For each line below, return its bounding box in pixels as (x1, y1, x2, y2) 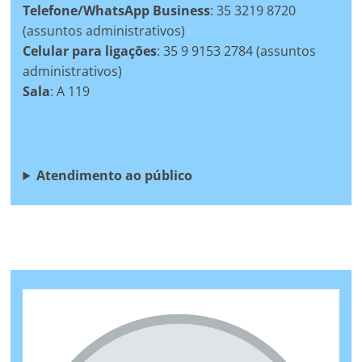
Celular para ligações (23, 41, 158, 60)
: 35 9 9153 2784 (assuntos (157, 41, 317, 60)
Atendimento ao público (36, 166, 193, 184)
